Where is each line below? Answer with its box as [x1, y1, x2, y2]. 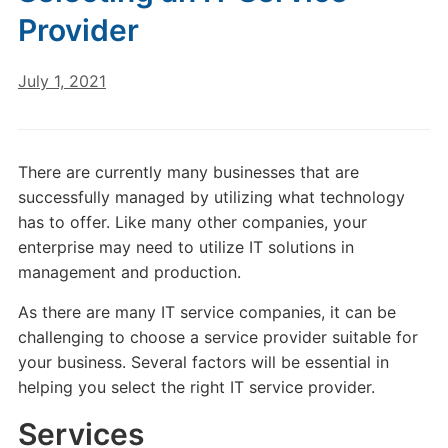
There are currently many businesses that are [17, 162, 359, 182]
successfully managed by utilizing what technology [17, 187, 405, 207]
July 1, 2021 [17, 71, 106, 91]
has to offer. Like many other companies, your [17, 212, 367, 232]
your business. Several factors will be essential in [17, 352, 389, 372]
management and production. [17, 262, 241, 282]
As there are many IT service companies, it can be [17, 302, 396, 322]
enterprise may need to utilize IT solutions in [17, 237, 354, 257]
